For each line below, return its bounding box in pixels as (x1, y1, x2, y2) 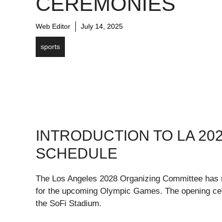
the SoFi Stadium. (36, 199, 102, 209)
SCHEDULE (36, 145, 117, 162)
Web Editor (36, 22, 70, 31)
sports (41, 43, 60, 51)
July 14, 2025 (81, 22, 123, 31)
